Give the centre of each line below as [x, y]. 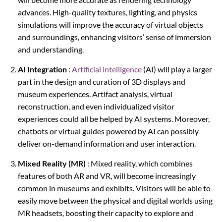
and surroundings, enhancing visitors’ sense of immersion [114, 37]
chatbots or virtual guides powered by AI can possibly [108, 131]
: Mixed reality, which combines [139, 163]
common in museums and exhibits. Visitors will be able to [114, 188]
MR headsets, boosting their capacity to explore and [106, 213]
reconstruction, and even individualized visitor [96, 106]
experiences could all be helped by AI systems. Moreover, [113, 118]
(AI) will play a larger [177, 69]
